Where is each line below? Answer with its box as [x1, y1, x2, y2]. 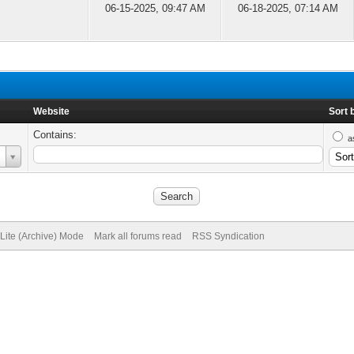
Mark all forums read [93, 231, 182, 242]
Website [33, 106, 70, 117]
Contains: [33, 129, 77, 141]
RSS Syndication [191, 231, 265, 242]
